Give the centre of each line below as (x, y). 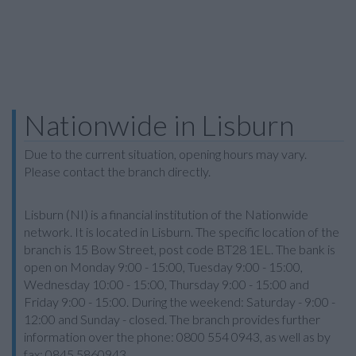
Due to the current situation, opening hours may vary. (165, 154)
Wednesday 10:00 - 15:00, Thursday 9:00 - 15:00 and (166, 284)
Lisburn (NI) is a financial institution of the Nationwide (166, 214)
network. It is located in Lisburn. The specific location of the (182, 232)
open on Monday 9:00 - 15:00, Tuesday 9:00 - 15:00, (163, 267)
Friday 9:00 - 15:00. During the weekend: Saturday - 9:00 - (180, 302)
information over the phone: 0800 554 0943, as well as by (177, 337)
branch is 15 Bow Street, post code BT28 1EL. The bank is (180, 249)
